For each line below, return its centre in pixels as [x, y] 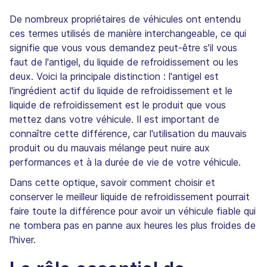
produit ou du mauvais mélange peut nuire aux [110, 148]
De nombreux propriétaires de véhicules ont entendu [125, 19]
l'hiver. [23, 239]
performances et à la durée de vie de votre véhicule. [125, 162]
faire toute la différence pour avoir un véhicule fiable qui [133, 211]
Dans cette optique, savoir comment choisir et [112, 182]
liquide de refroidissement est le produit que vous [118, 105]
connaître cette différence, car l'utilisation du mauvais [128, 133]
